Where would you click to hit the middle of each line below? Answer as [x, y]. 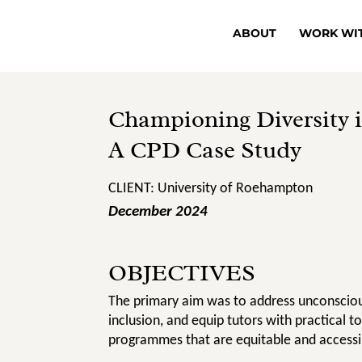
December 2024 [158, 210]
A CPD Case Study [205, 150]
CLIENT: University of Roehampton [211, 187]
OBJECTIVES [182, 272]
